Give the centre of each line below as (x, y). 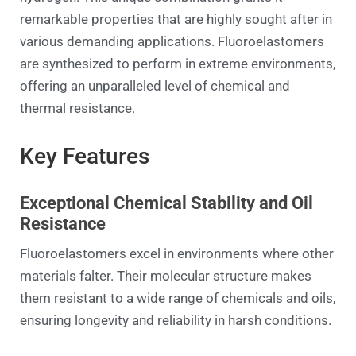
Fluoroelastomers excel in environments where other (177, 254)
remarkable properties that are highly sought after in (176, 19)
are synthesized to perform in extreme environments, (178, 64)
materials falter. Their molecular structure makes (166, 276)
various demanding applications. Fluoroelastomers (172, 42)
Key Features (85, 157)
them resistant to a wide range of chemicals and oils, (178, 298)
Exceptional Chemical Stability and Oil (166, 203)
